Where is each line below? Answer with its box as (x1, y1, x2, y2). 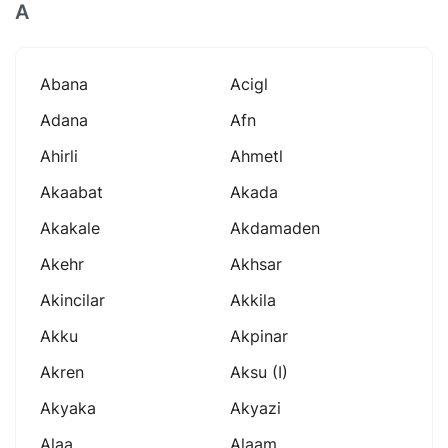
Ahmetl (230, 145, 283, 166)
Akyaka (40, 397, 96, 418)
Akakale (40, 217, 100, 238)
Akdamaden (230, 217, 320, 238)
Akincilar (40, 289, 105, 310)
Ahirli (40, 145, 78, 166)
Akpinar (230, 325, 288, 346)
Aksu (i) (230, 361, 288, 382)
